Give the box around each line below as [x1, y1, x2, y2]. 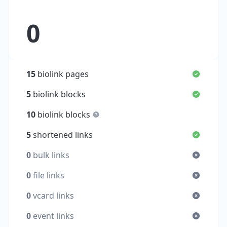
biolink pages [35, 68, 89, 80]
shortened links [31, 129, 93, 141]
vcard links [31, 190, 74, 202]
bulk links [31, 149, 70, 161]
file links [31, 170, 65, 181]
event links [31, 210, 74, 222]
